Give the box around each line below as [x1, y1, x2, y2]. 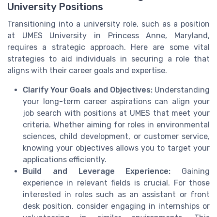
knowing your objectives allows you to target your [23, 143, 210, 153]
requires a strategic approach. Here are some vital [7, 42, 210, 52]
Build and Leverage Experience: [23, 166, 171, 176]
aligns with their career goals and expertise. [7, 65, 167, 75]
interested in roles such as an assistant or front [23, 189, 210, 199]
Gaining [170, 166, 210, 176]
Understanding [152, 85, 210, 94]
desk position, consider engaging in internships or [23, 201, 210, 211]
